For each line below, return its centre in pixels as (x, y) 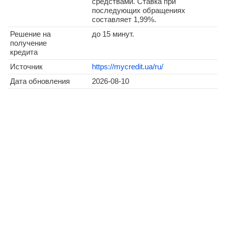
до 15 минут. (113, 34)
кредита (24, 52)
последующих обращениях (139, 10)
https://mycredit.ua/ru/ (128, 67)
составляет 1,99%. (124, 19)
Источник (26, 67)
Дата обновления (40, 81)
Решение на (30, 34)
